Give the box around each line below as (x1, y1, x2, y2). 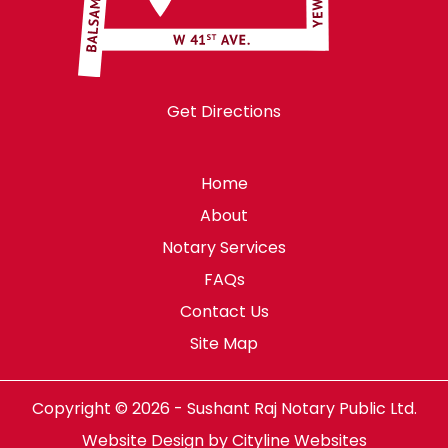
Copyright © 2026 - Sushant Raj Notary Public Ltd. (31, 397, 417, 421)
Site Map (190, 332, 258, 356)
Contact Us (179, 300, 269, 324)
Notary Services (162, 236, 286, 260)
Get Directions (166, 100, 281, 124)
